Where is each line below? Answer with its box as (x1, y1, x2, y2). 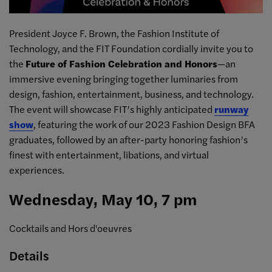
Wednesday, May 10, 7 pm (9, 187, 200, 210)
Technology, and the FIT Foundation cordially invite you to (9, 41, 253, 55)
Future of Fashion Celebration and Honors (25, 56, 217, 70)
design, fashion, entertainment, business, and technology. (9, 86, 254, 101)
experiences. (9, 162, 64, 177)
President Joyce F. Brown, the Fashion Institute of (9, 25, 219, 40)
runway (214, 101, 248, 116)
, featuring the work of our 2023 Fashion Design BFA (33, 117, 255, 131)
